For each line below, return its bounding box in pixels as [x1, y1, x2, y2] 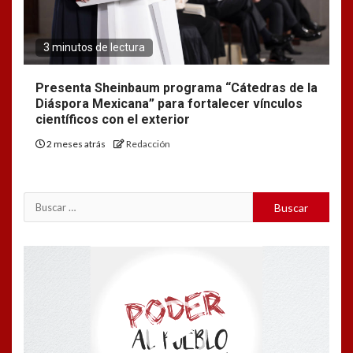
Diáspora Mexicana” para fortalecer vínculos [35, 96, 303, 112]
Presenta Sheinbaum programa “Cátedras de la [35, 80, 318, 96]
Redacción [126, 138, 170, 150]
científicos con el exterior [35, 112, 190, 128]
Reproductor [23, 248, 92, 264]
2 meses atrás [45, 138, 107, 150]
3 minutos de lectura [43, 41, 145, 54]
